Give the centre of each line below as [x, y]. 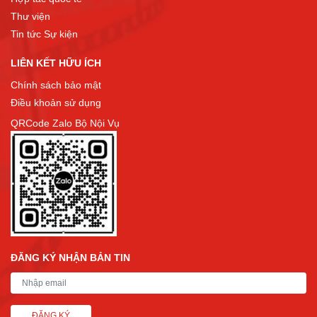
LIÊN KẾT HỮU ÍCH [56, 63]
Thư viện [30, 16]
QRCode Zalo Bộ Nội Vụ [65, 123]
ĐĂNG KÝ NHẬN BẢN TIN [70, 258]
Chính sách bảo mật [56, 85]
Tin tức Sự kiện [44, 34]
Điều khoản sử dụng [56, 103]
